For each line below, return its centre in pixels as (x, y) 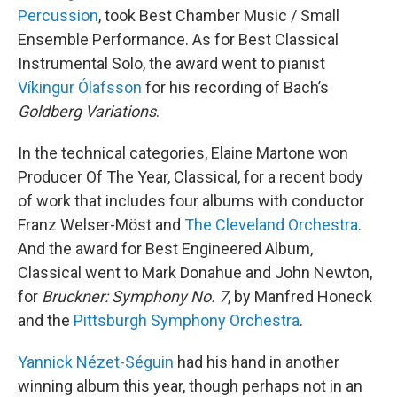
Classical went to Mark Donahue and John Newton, (195, 272)
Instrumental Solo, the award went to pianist (171, 63)
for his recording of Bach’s (235, 87)
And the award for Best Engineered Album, (165, 249)
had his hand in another (257, 362)
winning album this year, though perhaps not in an (190, 386)
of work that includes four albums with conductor (191, 201)
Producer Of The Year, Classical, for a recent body (191, 177)
